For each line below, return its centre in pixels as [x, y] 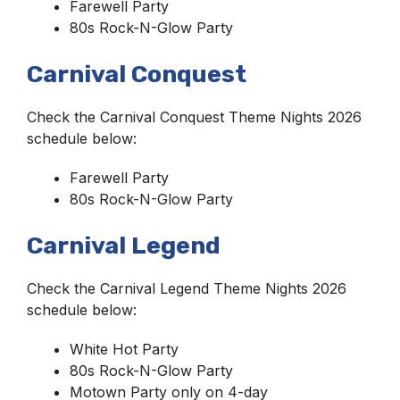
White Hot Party [124, 350]
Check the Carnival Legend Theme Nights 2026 [187, 289]
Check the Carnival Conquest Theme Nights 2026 [194, 117]
